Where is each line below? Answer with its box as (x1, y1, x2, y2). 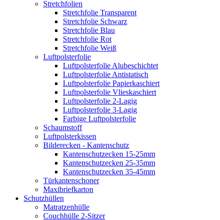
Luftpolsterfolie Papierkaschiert (63, 79, 160, 87)
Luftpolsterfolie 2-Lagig (63, 96, 137, 105)
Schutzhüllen (24, 193, 64, 202)
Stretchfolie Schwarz (63, 17, 127, 26)
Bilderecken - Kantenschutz (43, 140, 129, 149)
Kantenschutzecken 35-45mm (63, 167, 155, 176)
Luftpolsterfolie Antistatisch (63, 70, 148, 79)
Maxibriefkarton (43, 185, 93, 193)
